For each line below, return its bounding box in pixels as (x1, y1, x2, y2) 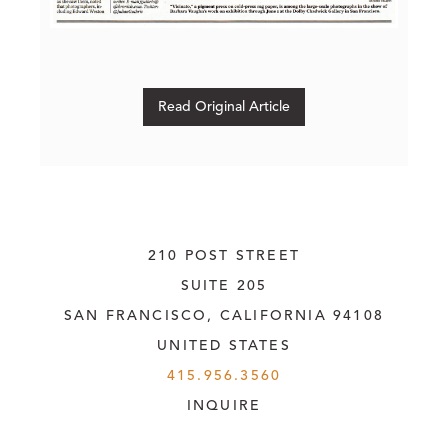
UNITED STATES (157, 338, 291, 353)
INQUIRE (186, 398, 262, 413)
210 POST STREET (148, 248, 300, 263)
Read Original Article (158, 99, 290, 114)
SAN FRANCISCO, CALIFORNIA (63, 308, 327, 323)
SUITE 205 (180, 278, 268, 293)
